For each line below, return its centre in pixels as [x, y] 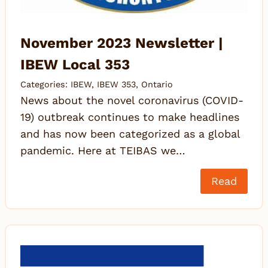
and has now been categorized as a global [130, 134]
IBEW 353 [116, 85]
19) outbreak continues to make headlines [130, 117]
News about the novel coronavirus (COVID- [132, 100]
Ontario [157, 85]
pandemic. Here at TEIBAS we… [103, 151]
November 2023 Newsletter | [122, 43]
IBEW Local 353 [75, 65]
